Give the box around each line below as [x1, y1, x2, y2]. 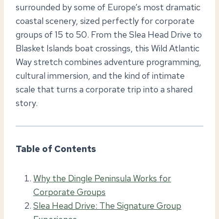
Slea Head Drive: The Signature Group [33, 199, 181, 211]
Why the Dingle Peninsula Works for [33, 172, 171, 184]
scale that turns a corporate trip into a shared [16, 83, 193, 95]
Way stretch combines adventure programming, [16, 56, 201, 67]
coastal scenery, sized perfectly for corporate [16, 15, 195, 26]
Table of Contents [16, 143, 96, 154]
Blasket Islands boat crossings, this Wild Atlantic [16, 42, 199, 54]
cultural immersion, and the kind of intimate [16, 69, 185, 81]
